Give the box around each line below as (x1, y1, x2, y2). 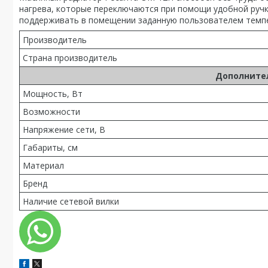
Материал (23, 160, 64, 171)
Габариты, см (23, 142, 78, 153)
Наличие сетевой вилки (23, 196, 119, 207)
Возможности (23, 106, 80, 117)
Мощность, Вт (23, 88, 83, 99)
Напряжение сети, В (23, 124, 105, 135)
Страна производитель (23, 52, 117, 63)
